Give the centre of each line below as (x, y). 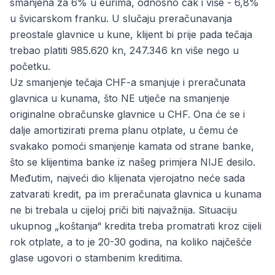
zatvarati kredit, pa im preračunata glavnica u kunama (136, 194)
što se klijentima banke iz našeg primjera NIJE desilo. (133, 162)
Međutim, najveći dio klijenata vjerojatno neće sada (127, 178)
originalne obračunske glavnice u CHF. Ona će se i (127, 114)
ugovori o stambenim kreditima (108, 258)
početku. (30, 66)
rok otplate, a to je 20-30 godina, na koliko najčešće (131, 242)
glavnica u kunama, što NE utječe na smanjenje (120, 98)
